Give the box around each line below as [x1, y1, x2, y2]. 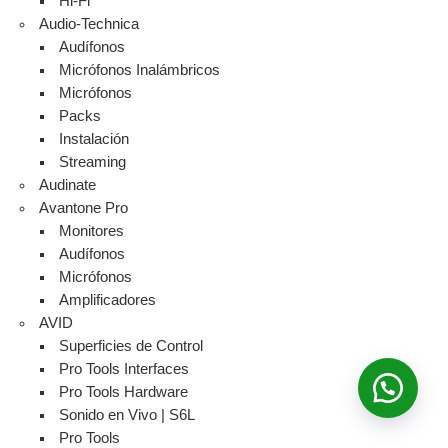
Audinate [39, 177, 97, 194]
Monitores [59, 223, 125, 240]
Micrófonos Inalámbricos [59, 62, 221, 79]
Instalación [59, 131, 130, 148]
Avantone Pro [39, 200, 129, 217]
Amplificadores [59, 292, 157, 309]
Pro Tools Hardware [59, 384, 189, 401]
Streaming [59, 154, 127, 171]
